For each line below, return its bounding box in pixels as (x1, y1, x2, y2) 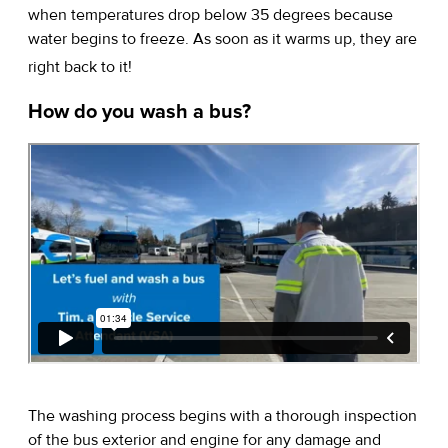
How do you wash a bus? (28, 100, 251, 125)
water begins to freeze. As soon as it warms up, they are (28, 29, 417, 50)
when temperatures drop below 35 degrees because (28, 5, 393, 26)
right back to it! (28, 57, 132, 78)
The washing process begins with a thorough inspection (28, 405, 417, 426)
